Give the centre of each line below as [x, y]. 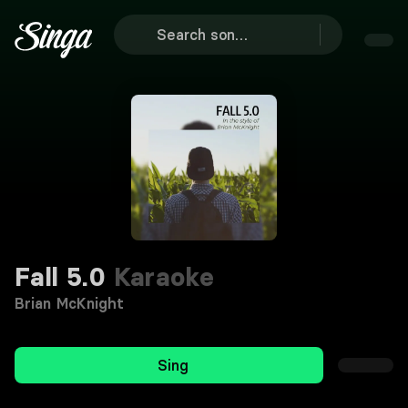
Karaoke [160, 277]
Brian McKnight [70, 303]
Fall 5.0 [61, 277]
